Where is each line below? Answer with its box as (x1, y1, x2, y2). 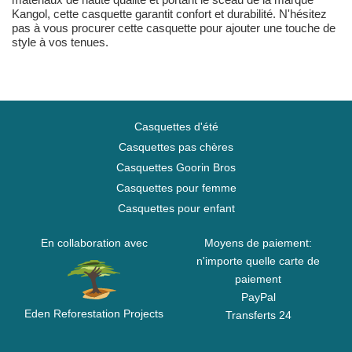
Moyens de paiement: (204, 236, 312, 250)
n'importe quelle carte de (196, 255, 320, 268)
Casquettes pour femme (115, 181, 236, 195)
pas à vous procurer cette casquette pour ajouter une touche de (12, 21, 335, 35)
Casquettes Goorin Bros (116, 161, 236, 174)
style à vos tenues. (12, 35, 108, 49)
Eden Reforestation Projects (24, 307, 163, 321)
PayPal (240, 291, 276, 304)
